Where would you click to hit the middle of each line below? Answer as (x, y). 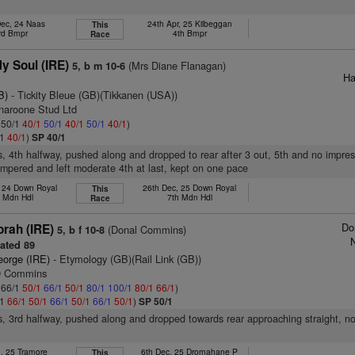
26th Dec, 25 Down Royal (190, 187)
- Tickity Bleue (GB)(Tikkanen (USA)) (93, 95)
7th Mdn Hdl (189, 197)
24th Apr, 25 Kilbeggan (189, 23)
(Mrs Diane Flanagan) (176, 65)
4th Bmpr (189, 33)
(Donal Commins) (146, 229)
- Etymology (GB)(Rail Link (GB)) (126, 259)
